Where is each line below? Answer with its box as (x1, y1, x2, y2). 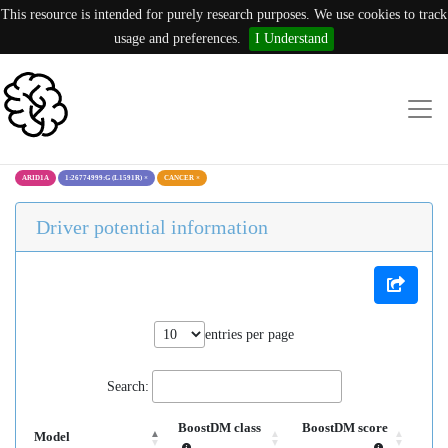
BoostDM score (302, 421, 388, 435)
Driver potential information (36, 216, 268, 238)
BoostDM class (178, 421, 261, 435)
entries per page (205, 327, 294, 342)
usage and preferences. (114, 31, 241, 46)
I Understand (255, 31, 328, 46)
